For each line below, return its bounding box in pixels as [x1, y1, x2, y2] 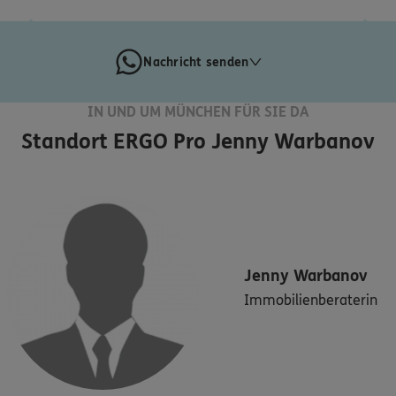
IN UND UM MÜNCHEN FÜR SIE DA [87, 103, 309, 121]
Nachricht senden [143, 54, 249, 70]
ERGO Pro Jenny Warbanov [113, 129, 375, 156]
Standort [21, 129, 113, 156]
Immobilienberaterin [244, 291, 377, 308]
